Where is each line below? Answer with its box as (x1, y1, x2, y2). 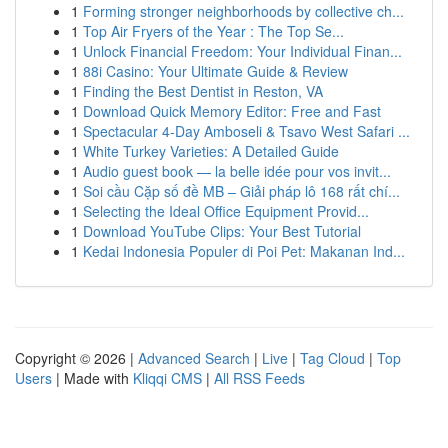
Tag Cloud (300, 348, 365, 368)
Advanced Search (138, 348, 250, 368)
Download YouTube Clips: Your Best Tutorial (83, 221, 361, 241)
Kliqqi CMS (133, 368, 202, 388)
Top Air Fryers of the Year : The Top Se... (83, 21, 344, 41)
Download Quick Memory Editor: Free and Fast (83, 101, 381, 121)
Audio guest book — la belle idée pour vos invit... (83, 161, 391, 181)
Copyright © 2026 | (15, 348, 138, 368)
